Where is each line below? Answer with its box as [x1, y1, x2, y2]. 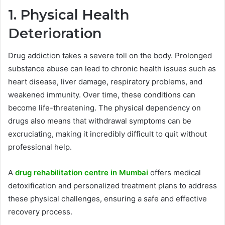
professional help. [8, 142, 72, 152]
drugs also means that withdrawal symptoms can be [8, 116, 191, 126]
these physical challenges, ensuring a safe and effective [8, 194, 207, 204]
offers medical [148, 168, 201, 178]
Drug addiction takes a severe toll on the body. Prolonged [8, 51, 212, 61]
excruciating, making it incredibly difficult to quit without [8, 129, 207, 139]
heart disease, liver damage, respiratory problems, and [8, 77, 202, 87]
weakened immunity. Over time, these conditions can [8, 90, 195, 100]
